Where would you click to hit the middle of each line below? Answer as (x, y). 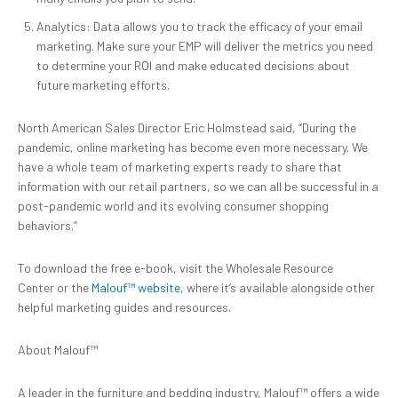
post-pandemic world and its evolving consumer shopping (173, 206)
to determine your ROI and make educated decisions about (193, 66)
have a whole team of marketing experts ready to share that (180, 167)
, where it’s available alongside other (278, 288)
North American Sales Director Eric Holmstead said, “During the (187, 128)
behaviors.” (48, 226)
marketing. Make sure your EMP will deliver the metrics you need (205, 46)
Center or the (55, 288)
